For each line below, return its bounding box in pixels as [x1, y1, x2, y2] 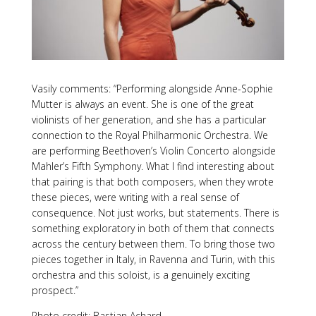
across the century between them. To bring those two [31, 236, 275, 250]
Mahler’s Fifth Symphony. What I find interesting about [31, 159, 274, 173]
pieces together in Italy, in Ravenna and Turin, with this [31, 252, 275, 266]
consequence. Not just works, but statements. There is [31, 205, 279, 219]
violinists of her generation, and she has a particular [31, 112, 266, 126]
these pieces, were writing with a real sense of [31, 190, 239, 204]
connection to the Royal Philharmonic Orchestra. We [31, 128, 268, 142]
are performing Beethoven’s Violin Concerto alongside [31, 143, 276, 157]
